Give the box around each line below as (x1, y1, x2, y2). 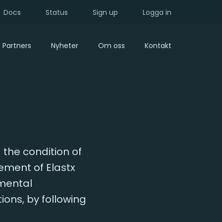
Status (46, 7, 68, 17)
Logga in (143, 7, 171, 17)
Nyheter (51, 41, 78, 51)
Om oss (98, 41, 125, 51)
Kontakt (145, 41, 171, 51)
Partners (2, 41, 31, 51)
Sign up (93, 7, 118, 17)
